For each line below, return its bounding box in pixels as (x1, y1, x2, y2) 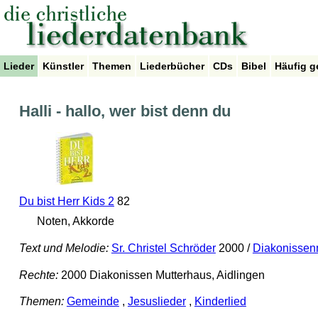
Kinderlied (194, 295, 246, 308)
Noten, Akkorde (34, 215, 115, 228)
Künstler (43, 60, 84, 72)
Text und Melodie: (18, 242, 109, 255)
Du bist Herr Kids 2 (18, 195, 114, 208)
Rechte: (18, 268, 58, 281)
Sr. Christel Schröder (111, 242, 216, 255)
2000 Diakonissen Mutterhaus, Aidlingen (57, 268, 265, 281)
